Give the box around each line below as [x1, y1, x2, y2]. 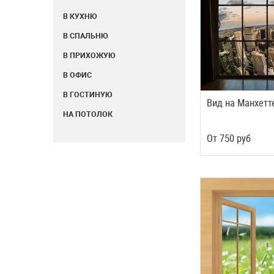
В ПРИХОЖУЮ [63, 50, 116, 61]
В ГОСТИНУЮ [63, 89, 113, 100]
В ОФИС [63, 70, 92, 80]
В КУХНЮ [63, 11, 97, 21]
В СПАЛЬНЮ [63, 31, 108, 41]
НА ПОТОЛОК [63, 109, 113, 119]
